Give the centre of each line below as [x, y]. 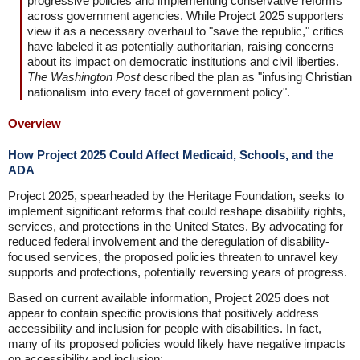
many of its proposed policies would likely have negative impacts [177, 344]
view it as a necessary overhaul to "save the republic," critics [186, 31]
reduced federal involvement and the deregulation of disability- [169, 241]
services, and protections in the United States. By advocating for [176, 226]
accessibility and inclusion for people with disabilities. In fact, [165, 328]
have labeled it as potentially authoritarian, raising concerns [181, 46]
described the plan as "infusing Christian [246, 77]
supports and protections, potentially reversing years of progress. [178, 272]
